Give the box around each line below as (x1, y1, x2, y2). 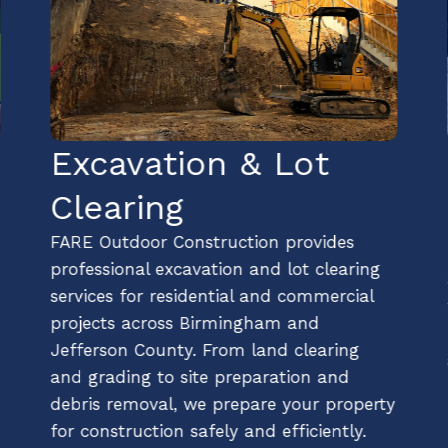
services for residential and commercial (50, 285, 374, 306)
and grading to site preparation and (50, 366, 350, 387)
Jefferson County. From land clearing (50, 339, 360, 360)
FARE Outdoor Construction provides (50, 231, 355, 252)
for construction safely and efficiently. (50, 420, 367, 441)
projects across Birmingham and (50, 312, 320, 333)
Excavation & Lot (50, 142, 330, 183)
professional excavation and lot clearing (50, 258, 381, 279)
